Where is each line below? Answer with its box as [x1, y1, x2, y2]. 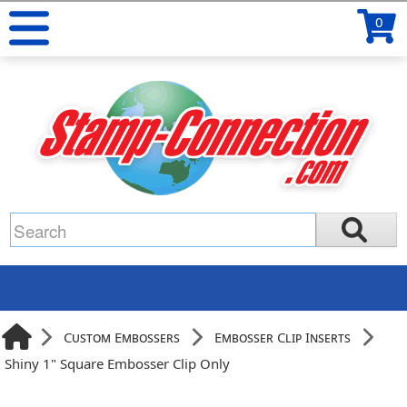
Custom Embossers [64, 327, 181, 346]
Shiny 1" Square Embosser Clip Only [5, 354, 231, 372]
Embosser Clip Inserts [214, 327, 352, 346]
